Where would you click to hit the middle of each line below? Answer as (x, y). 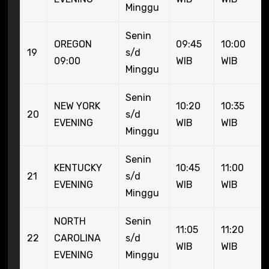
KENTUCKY (78, 168)
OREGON (73, 44)
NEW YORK (77, 106)
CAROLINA (77, 238)
